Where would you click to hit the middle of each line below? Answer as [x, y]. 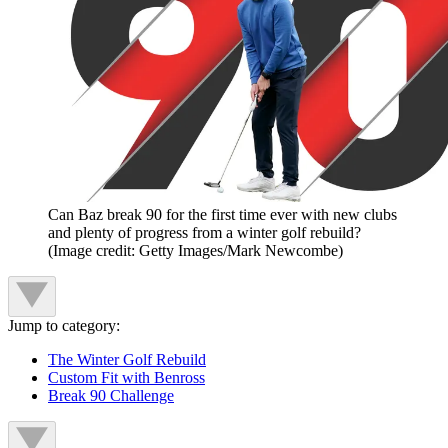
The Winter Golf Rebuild [127, 360]
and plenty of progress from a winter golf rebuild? [204, 233]
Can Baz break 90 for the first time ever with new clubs [222, 215]
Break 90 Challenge [111, 396]
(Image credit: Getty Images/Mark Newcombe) [195, 251]
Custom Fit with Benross [126, 378]
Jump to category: [64, 326]
